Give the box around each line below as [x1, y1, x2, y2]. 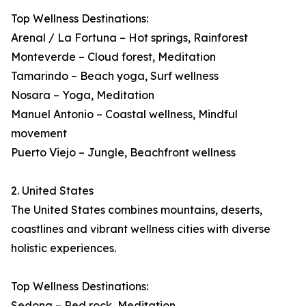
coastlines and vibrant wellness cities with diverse [11, 222, 270, 236]
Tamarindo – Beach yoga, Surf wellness [11, 69, 219, 83]
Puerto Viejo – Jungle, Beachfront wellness [11, 145, 236, 160]
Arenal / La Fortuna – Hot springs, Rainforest [11, 31, 248, 45]
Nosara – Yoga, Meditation [11, 88, 154, 102]
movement [11, 126, 67, 141]
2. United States [11, 184, 94, 198]
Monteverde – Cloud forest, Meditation [11, 50, 216, 64]
